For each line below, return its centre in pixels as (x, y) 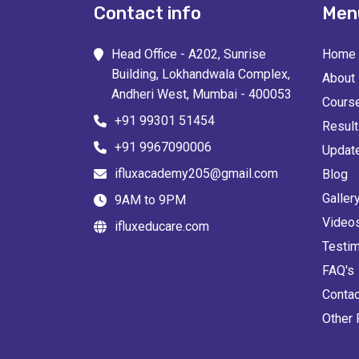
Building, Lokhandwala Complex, (201, 74)
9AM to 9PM (150, 200)
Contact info (147, 13)
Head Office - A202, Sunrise (189, 54)
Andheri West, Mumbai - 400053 (202, 94)
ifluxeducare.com (162, 226)
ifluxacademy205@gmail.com (196, 173)
